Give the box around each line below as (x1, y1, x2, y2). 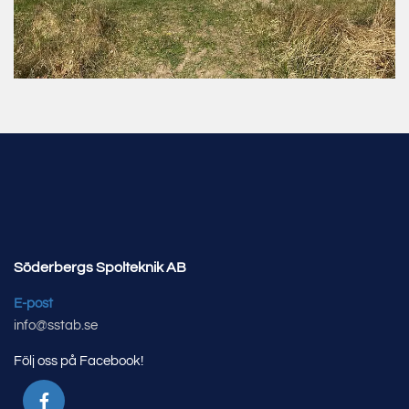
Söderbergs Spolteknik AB (14, 259, 186, 275)
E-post (14, 296, 53, 310)
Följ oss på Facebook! (14, 353, 143, 368)
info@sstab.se (14, 318, 98, 332)
